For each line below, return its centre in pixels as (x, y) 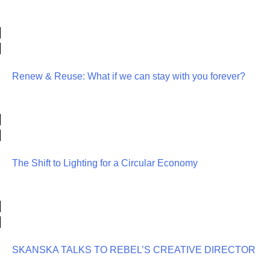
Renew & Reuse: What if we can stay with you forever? (129, 76)
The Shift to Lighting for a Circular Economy (105, 163)
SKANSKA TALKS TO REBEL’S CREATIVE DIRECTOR (134, 250)
